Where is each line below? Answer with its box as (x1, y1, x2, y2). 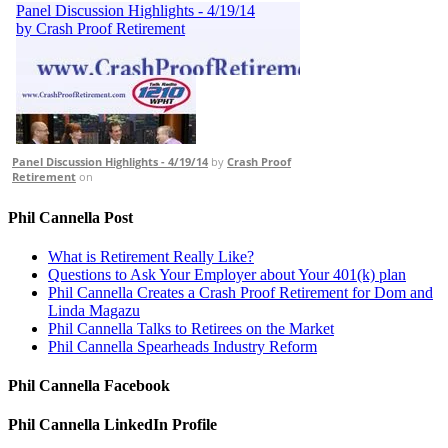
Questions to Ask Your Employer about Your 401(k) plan (48, 265, 406, 283)
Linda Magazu (48, 301, 140, 319)
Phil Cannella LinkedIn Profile (8, 416, 217, 434)
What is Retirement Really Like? (48, 247, 254, 265)
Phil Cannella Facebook (8, 377, 170, 395)
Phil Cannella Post (8, 208, 133, 226)
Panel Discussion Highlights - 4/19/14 (12, 154, 208, 170)
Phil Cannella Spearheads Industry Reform (48, 337, 317, 355)
